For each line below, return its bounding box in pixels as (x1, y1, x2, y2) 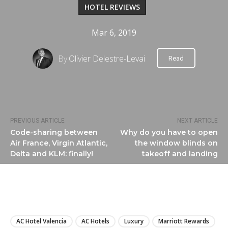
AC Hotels (81, 217, 109, 226)
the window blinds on (134, 138, 218, 148)
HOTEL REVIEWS (84, 2, 140, 12)
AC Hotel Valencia (16, 217, 67, 226)
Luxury (124, 217, 144, 226)
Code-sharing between (10, 128, 98, 137)
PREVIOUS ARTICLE (10, 117, 65, 125)
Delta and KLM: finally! (10, 149, 93, 159)
